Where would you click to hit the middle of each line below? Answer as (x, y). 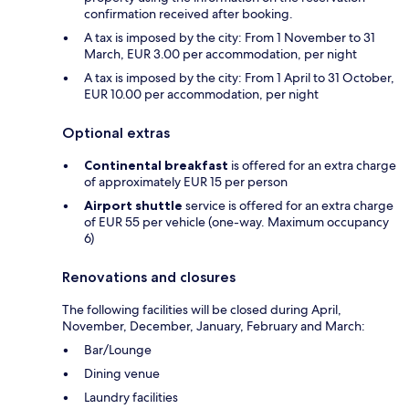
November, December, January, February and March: (214, 325)
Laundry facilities (131, 397)
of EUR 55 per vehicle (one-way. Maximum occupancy (236, 221)
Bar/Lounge (118, 349)
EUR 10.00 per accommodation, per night (201, 94)
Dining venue (122, 373)
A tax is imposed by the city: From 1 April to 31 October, (239, 77)
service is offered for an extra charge (288, 205)
